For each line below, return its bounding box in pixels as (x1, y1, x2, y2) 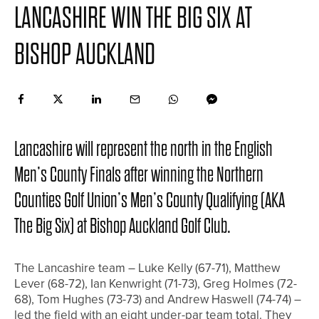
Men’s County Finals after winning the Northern (14, 163, 263, 186)
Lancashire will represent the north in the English (14, 137, 273, 160)
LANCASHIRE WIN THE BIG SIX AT (14, 1, 252, 33)
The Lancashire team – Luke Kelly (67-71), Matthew (14, 258, 280, 277)
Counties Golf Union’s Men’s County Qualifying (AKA (14, 189, 285, 211)
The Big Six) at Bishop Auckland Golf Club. (14, 214, 231, 237)
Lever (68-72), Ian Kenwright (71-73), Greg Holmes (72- (14, 274, 297, 293)
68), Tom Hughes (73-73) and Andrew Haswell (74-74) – (14, 290, 301, 308)
